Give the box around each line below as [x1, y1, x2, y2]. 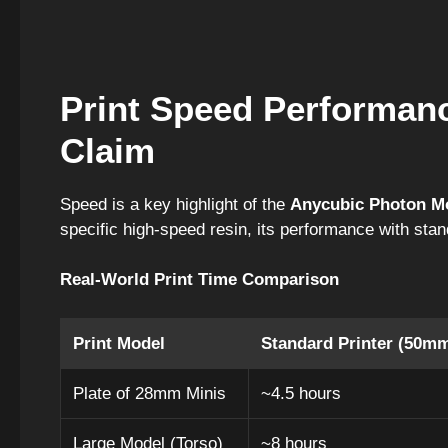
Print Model [73, 333, 165, 353]
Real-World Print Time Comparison [60, 270, 339, 290]
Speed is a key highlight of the [60, 194, 290, 214]
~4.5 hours [261, 383, 341, 403]
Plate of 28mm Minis [73, 383, 226, 403]
